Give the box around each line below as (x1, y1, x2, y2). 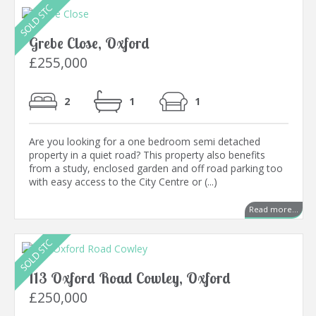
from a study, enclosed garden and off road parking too (29, 162, 283, 176)
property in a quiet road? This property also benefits (29, 148, 265, 162)
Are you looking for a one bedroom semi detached (29, 135, 260, 149)
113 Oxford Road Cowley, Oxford (29, 269, 231, 288)
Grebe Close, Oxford (29, 34, 150, 53)
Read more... (249, 204, 298, 215)
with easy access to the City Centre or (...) (29, 175, 217, 189)
